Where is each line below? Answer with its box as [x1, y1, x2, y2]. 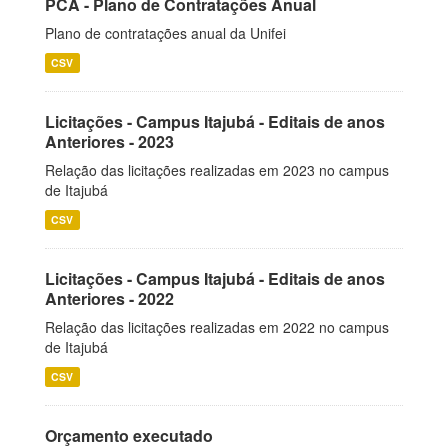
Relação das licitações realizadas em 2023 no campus [45, 160, 389, 180]
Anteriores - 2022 [45, 287, 174, 310]
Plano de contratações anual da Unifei [45, 23, 286, 43]
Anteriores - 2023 [45, 130, 174, 153]
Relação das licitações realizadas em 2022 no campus [45, 317, 389, 337]
